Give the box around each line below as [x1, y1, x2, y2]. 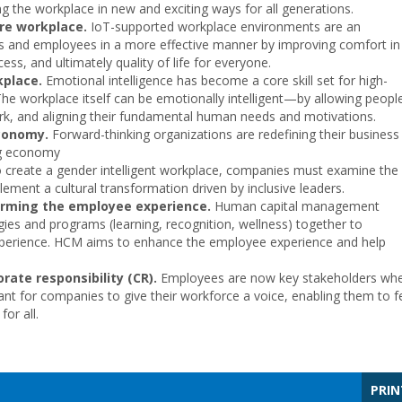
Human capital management [211, 197, 380, 214]
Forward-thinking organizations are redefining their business [48, 126, 399, 143]
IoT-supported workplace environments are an [87, 18, 361, 35]
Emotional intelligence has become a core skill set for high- [42, 72, 388, 89]
